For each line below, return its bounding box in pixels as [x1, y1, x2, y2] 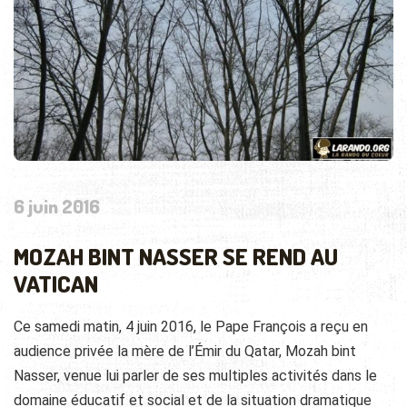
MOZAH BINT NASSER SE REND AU [14, 241, 338, 271]
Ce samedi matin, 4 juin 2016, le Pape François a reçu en [14, 317, 368, 335]
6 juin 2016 [14, 193, 100, 218]
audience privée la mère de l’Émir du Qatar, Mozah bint [14, 342, 356, 360]
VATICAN [14, 268, 98, 298]
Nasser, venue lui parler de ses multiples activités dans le [14, 366, 377, 384]
